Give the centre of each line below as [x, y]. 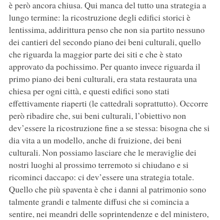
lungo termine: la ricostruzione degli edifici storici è [99, 17]
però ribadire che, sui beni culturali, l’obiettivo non [97, 116]
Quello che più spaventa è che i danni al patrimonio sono [107, 189]
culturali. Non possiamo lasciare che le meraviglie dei [102, 152]
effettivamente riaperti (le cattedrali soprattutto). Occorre [108, 103]
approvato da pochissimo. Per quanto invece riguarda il [104, 67]
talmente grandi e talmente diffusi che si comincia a [99, 202]
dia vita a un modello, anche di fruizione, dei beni [95, 140]
